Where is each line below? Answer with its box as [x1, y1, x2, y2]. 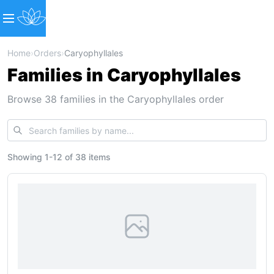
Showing [7, 152, 45, 162]
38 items [75, 152, 111, 162]
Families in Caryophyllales [7, 64, 241, 86]
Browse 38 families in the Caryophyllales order [7, 93, 224, 105]
